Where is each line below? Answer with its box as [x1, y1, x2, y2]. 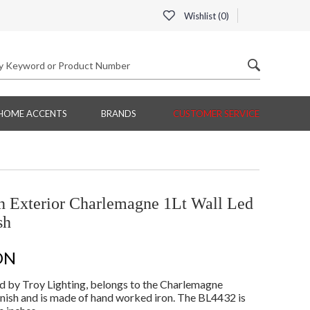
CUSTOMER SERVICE [173, 108, 259, 120]
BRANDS [100, 108, 136, 120]
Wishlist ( [182, 10, 221, 21]
